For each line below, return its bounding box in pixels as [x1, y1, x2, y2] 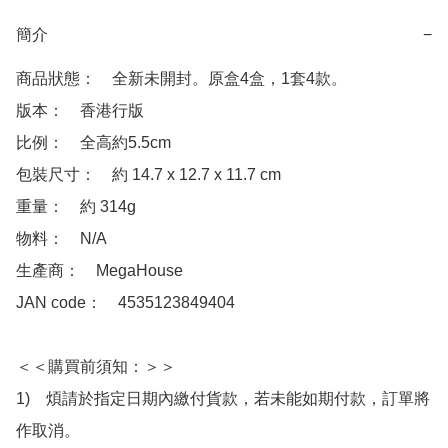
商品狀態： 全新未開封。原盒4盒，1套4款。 [16, 70, 347, 88]
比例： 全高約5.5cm [16, 134, 171, 152]
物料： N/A [16, 230, 107, 248]
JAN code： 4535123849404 [16, 294, 235, 312]
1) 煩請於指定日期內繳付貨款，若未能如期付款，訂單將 [16, 390, 430, 408]
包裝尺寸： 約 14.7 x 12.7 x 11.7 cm [16, 166, 281, 184]
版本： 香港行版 [16, 102, 144, 120]
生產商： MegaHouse [16, 262, 183, 280]
